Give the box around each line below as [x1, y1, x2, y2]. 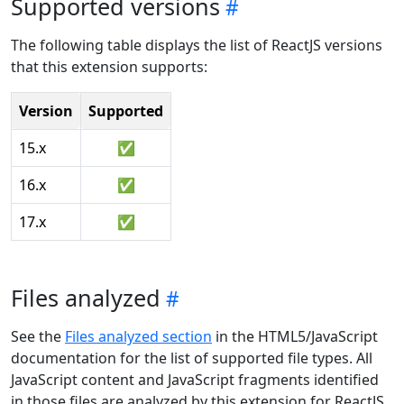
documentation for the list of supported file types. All [11, 348, 372, 369]
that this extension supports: [11, 57, 207, 78]
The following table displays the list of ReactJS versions [11, 35, 382, 56]
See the [11, 326, 65, 347]
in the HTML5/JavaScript [212, 326, 378, 347]
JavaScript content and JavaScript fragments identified [11, 370, 379, 390]
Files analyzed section [65, 326, 212, 347]
